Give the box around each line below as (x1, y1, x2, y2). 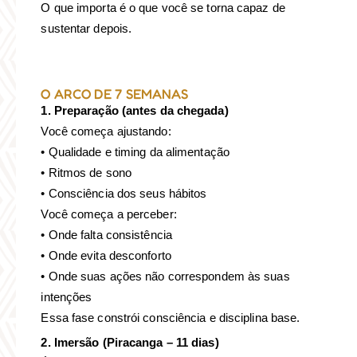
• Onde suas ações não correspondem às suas (41, 269, 290, 284)
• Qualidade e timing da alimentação (41, 145, 229, 159)
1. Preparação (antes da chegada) (41, 104, 229, 118)
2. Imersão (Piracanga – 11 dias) (41, 335, 219, 350)
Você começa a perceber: (41, 207, 177, 222)
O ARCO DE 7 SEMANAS (41, 85, 189, 103)
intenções (41, 290, 92, 304)
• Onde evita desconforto (41, 249, 171, 263)
